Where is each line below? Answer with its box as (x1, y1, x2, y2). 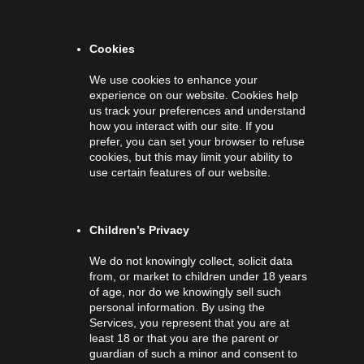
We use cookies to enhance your (89, 72, 258, 86)
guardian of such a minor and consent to (89, 346, 297, 360)
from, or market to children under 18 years (89, 269, 307, 283)
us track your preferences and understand (89, 103, 305, 117)
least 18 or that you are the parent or (89, 331, 279, 344)
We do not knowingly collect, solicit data (89, 253, 292, 267)
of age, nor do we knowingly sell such (89, 284, 281, 298)
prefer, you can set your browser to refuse (89, 134, 305, 148)
